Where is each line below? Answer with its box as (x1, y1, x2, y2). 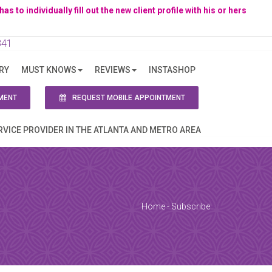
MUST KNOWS (21, 65, 76, 75)
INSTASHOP (149, 65, 195, 75)
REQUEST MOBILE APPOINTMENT (70, 93, 185, 102)
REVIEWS (95, 65, 131, 75)
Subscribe (171, 202, 210, 211)
